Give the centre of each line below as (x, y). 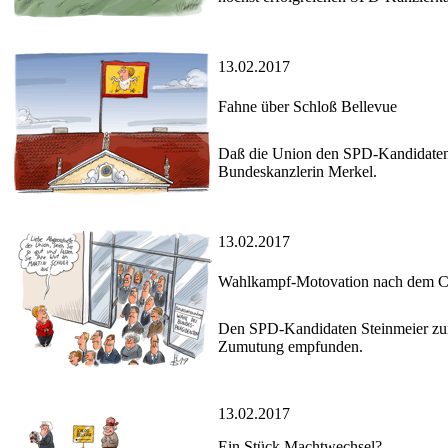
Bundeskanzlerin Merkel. (297, 172)
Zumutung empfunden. (290, 347)
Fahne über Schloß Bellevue (307, 107)
